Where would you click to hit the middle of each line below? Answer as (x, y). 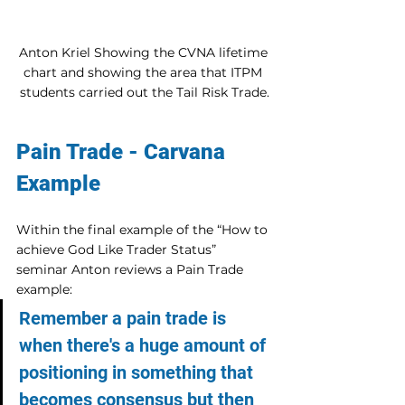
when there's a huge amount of (145, 346)
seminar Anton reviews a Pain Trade (132, 270)
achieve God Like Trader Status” (118, 250)
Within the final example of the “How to (144, 230)
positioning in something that (138, 373)
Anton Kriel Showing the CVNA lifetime (145, 53)
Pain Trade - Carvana (123, 152)
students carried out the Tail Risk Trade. (145, 93)
